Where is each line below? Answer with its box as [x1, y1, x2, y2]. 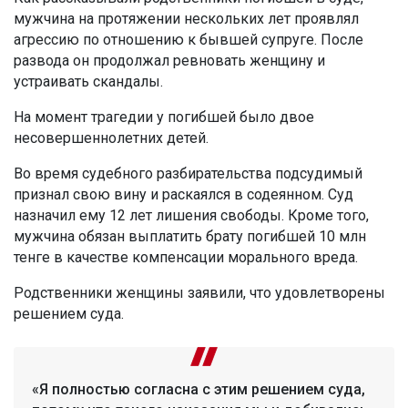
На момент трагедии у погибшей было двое [14, 108, 314, 127]
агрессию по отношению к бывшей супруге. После [14, 31, 363, 49]
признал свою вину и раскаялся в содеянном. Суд [14, 186, 353, 204]
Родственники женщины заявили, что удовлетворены [14, 284, 385, 302]
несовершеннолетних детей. [14, 129, 209, 148]
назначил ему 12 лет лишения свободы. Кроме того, [14, 207, 369, 225]
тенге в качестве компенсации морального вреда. [14, 249, 358, 267]
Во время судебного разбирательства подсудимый [14, 165, 362, 183]
